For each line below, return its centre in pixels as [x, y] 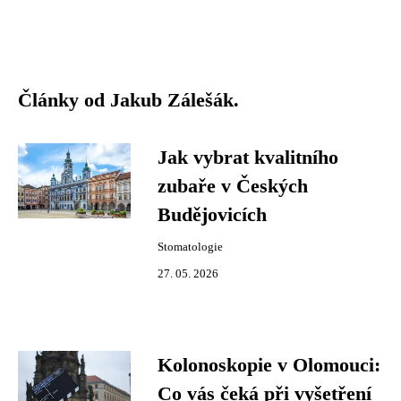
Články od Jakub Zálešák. [128, 100]
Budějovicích [212, 215]
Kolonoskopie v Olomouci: [269, 365]
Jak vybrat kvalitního [248, 158]
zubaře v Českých [233, 186]
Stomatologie [190, 247]
